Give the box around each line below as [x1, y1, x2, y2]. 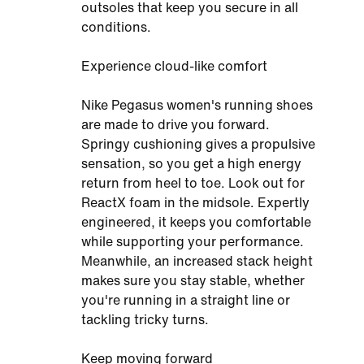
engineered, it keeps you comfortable [81, 215, 311, 229]
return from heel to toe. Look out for [81, 176, 305, 190]
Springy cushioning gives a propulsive [81, 137, 315, 151]
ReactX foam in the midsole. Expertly [81, 196, 310, 210]
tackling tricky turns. [81, 313, 209, 327]
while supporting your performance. [81, 235, 304, 249]
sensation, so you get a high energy [81, 157, 301, 171]
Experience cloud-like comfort [81, 59, 267, 73]
